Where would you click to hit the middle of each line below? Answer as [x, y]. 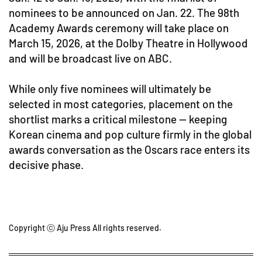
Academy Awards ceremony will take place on [119, 28]
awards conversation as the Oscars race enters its [129, 150]
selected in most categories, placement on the [121, 104]
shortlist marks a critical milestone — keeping [118, 119]
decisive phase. [46, 165]
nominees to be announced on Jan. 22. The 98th [124, 13]
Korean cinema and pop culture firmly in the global [130, 135]
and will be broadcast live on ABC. [92, 58]
